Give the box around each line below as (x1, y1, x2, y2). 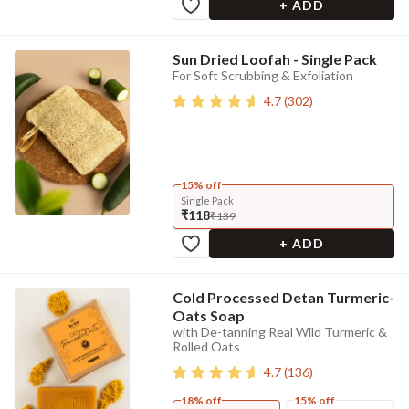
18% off (180, 393, 222, 407)
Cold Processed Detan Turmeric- (172, 288, 394, 306)
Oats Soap (172, 307, 245, 324)
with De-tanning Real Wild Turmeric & (172, 324, 387, 340)
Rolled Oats (172, 339, 240, 354)
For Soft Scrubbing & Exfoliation (172, 68, 353, 83)
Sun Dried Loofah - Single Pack (172, 50, 377, 68)
